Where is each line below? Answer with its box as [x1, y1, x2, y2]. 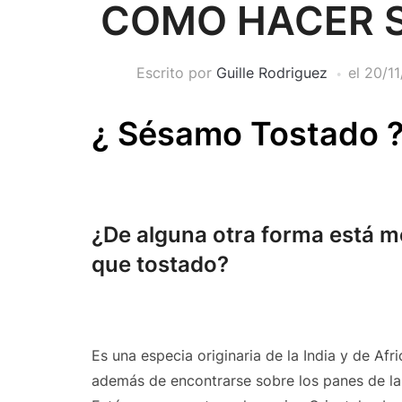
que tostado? [92, 251, 229, 277]
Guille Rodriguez [215, 64, 328, 82]
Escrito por [135, 64, 216, 82]
